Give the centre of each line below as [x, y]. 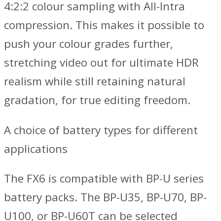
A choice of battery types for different [101, 130]
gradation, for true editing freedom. [97, 100]
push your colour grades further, [89, 44]
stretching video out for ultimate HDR [101, 63]
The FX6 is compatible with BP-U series [104, 179]
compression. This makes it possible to [104, 25]
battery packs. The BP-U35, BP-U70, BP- [105, 197]
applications [36, 148]
